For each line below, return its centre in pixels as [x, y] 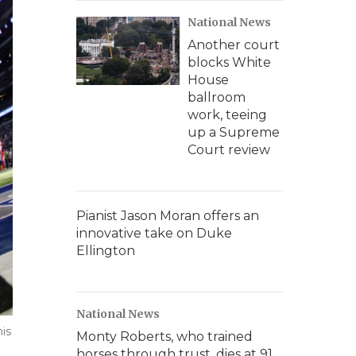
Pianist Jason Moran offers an [168, 216]
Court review [229, 150]
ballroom [217, 97]
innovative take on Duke [154, 233]
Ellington [106, 251]
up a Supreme [234, 132]
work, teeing [227, 115]
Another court [234, 45]
